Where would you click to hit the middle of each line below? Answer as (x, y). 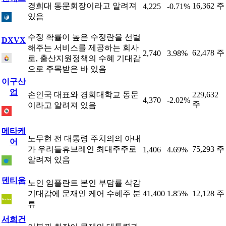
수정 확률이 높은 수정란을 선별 (84, 37)
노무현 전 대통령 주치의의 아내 (84, 138)
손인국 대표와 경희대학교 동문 (83, 95)
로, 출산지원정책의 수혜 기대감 (84, 58)
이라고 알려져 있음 (62, 105)
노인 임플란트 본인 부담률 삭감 (84, 183)
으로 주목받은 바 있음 (67, 69)
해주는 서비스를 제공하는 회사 (83, 48)
